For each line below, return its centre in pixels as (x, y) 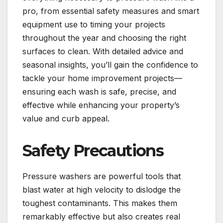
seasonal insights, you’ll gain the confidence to (110, 65)
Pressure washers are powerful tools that (102, 176)
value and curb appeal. (66, 119)
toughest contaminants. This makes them (100, 203)
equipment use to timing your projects (94, 25)
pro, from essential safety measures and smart (111, 11)
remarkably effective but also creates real (101, 217)
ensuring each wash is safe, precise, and (99, 92)
